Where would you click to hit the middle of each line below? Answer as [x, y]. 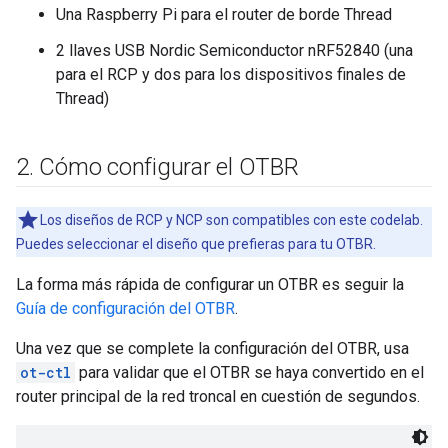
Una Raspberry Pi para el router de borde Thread [224, 14]
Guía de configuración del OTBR [125, 308]
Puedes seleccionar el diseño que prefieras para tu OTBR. [196, 243]
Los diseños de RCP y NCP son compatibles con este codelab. [231, 219]
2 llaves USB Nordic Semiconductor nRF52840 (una [234, 50]
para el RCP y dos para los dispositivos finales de [231, 74]
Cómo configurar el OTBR [169, 166]
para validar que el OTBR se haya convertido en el [249, 372]
